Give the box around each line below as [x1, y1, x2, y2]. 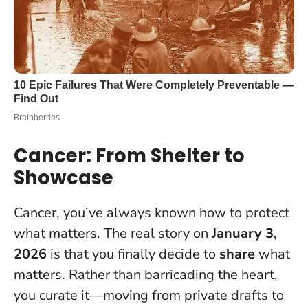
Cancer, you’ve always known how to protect [14, 203, 289, 222]
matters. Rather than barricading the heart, [14, 265, 278, 284]
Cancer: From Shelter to [14, 142, 245, 169]
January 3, [212, 223, 277, 243]
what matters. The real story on [14, 223, 212, 243]
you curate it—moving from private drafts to [14, 285, 284, 305]
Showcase [14, 164, 113, 191]
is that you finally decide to [47, 244, 219, 263]
